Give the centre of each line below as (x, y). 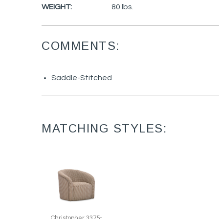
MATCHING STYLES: (104, 128)
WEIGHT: (57, 7)
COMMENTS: (81, 46)
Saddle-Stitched (82, 78)
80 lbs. (122, 7)
